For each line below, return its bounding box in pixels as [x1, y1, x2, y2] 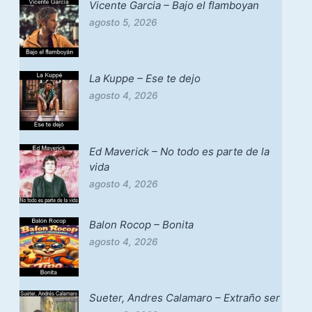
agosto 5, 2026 [88, 16, 157, 28]
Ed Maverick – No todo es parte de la [88, 144, 270, 158]
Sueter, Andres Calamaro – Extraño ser [88, 290, 280, 304]
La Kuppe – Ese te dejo [88, 71, 201, 85]
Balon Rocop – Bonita [88, 217, 194, 231]
